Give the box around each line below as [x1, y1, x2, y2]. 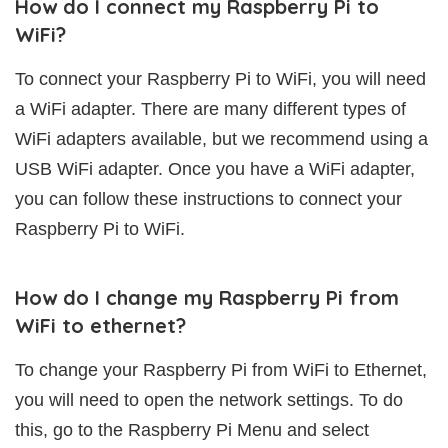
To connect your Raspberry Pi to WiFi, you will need [15, 68, 426, 89]
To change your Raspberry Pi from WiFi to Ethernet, [15, 359, 427, 380]
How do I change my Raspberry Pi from [15, 284, 399, 310]
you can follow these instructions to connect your [15, 188, 402, 209]
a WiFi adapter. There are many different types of [15, 98, 406, 119]
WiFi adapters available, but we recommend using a [15, 128, 428, 149]
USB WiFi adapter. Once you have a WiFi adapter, [15, 158, 415, 179]
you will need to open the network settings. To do [15, 389, 403, 410]
